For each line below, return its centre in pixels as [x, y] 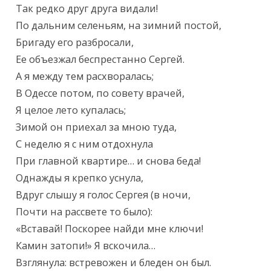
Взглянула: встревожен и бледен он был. [114, 263]
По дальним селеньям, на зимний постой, [119, 26]
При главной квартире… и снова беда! [109, 161]
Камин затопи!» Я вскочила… [86, 246]
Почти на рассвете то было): [84, 212]
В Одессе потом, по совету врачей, [100, 93]
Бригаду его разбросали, [75, 43]
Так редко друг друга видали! [87, 9]
